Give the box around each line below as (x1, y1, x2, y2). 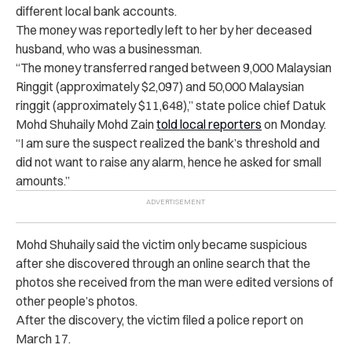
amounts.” (16, 172, 70, 189)
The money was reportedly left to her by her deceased (16, 21, 312, 38)
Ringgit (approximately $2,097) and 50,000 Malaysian (16, 78, 304, 94)
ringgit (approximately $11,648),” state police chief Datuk (16, 97, 326, 113)
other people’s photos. (16, 292, 140, 309)
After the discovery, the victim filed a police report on (16, 311, 303, 328)
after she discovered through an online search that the (16, 255, 310, 271)
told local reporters (156, 115, 262, 132)
